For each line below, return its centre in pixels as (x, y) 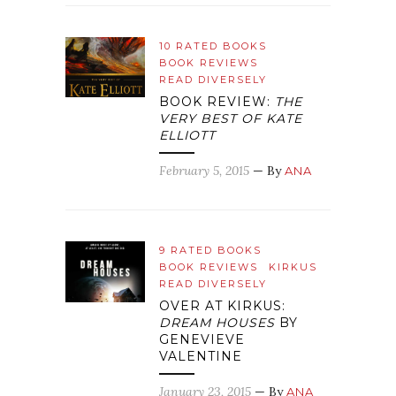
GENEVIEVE (202, 340)
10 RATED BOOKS (213, 46)
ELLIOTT (187, 136)
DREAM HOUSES (217, 323)
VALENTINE (201, 357)
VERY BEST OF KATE (231, 119)
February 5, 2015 (204, 171)
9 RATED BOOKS (210, 251)
